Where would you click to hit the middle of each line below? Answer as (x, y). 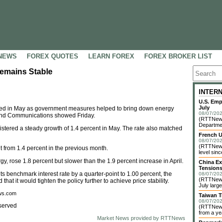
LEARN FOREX (111, 56)
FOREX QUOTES (53, 56)
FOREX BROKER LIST (178, 56)
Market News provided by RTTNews (141, 218)
